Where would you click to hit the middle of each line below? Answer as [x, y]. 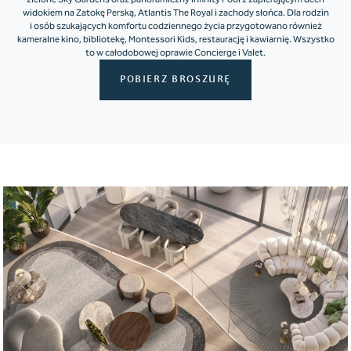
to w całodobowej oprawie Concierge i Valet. [175, 53]
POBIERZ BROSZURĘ [175, 80]
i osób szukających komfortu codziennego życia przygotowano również [175, 27]
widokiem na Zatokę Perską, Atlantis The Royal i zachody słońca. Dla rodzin [175, 13]
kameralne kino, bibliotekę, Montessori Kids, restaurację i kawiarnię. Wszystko [175, 40]
